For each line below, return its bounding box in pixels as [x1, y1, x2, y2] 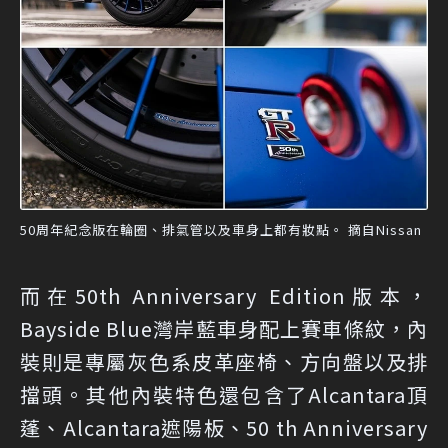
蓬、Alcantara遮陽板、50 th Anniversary [20, 413, 428, 443]
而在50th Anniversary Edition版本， [20, 281, 428, 311]
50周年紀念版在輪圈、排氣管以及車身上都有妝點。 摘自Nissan [20, 220, 422, 240]
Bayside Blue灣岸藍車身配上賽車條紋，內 [20, 314, 428, 344]
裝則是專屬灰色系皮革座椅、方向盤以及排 [20, 347, 428, 377]
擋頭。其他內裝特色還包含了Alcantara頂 [20, 380, 428, 410]
